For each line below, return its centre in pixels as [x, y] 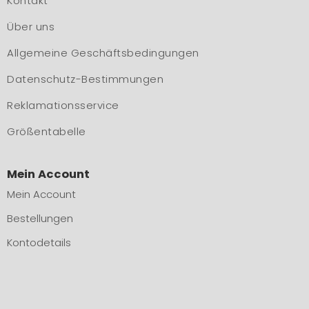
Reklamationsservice [63, 105]
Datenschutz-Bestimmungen [85, 79]
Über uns [31, 26]
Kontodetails [39, 242]
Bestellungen [40, 218]
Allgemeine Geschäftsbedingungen [103, 52]
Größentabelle [47, 131]
